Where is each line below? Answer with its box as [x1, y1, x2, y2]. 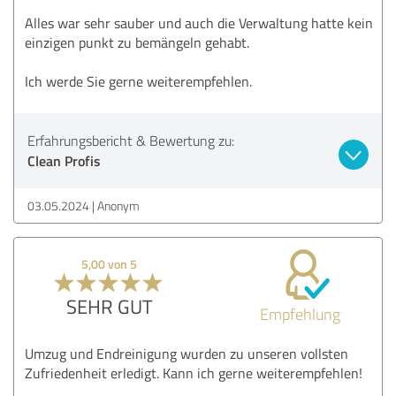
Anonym [97, 196, 140, 214]
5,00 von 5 [81, 255, 138, 272]
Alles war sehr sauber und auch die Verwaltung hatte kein [25, 12, 373, 33]
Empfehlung [259, 302, 340, 324]
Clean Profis [27, 149, 101, 171]
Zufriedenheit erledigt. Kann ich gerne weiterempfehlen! [25, 362, 362, 383]
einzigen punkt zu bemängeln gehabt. [25, 32, 249, 52]
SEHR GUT [65, 292, 153, 320]
